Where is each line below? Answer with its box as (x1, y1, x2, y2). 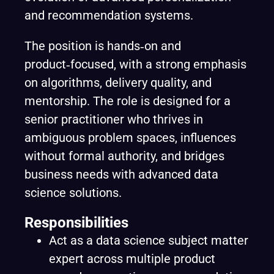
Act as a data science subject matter (49, 233, 248, 248)
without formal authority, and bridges (24, 149, 224, 163)
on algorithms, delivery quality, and (24, 75, 212, 90)
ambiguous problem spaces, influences (24, 130, 236, 145)
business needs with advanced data (24, 167, 218, 182)
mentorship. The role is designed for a (24, 94, 231, 108)
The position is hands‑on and (24, 39, 181, 53)
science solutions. (24, 185, 122, 200)
